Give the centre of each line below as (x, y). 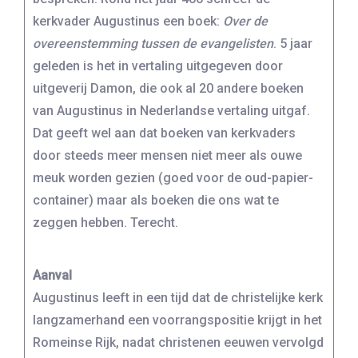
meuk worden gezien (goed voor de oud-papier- (173, 177)
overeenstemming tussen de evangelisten (153, 43)
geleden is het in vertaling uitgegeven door (158, 66)
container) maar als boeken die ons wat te (156, 200)
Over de (245, 21)
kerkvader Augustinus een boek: (128, 21)
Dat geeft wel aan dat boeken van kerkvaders (164, 133)
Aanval (52, 276)
